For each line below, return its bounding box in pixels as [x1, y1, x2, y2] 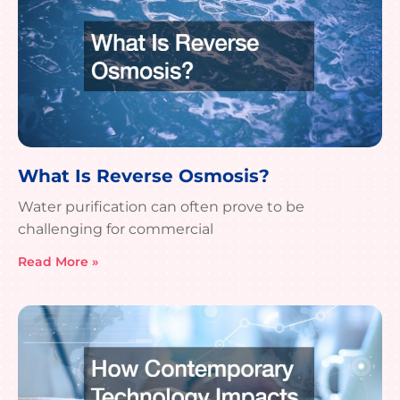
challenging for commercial [18, 221, 213, 238]
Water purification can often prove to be [18, 198, 304, 216]
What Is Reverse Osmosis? [18, 165, 270, 187]
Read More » [18, 254, 98, 271]
